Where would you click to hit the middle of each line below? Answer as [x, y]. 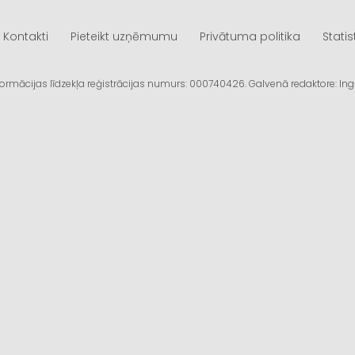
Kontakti [26, 36]
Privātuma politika [250, 36]
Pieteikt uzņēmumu [124, 36]
